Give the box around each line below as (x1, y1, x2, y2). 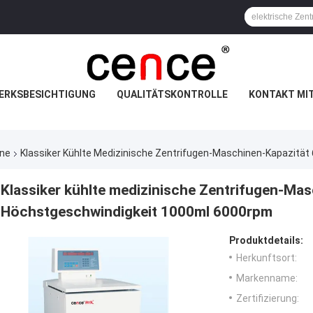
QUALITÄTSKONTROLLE (116, 89, 228, 100)
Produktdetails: (229, 235, 303, 247)
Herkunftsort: (236, 252, 297, 264)
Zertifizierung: (236, 293, 299, 305)
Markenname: (236, 272, 298, 284)
